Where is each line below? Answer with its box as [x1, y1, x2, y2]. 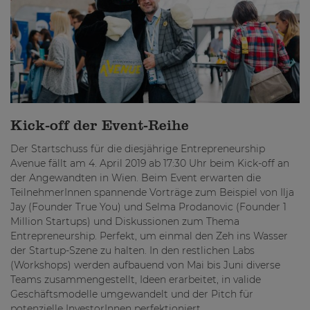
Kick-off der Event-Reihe [10, 119, 189, 134]
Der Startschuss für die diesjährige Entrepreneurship [10, 143, 265, 156]
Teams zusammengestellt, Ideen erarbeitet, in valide [10, 273, 261, 286]
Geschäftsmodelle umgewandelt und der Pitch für [10, 288, 253, 301]
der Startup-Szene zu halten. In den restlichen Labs [10, 244, 255, 257]
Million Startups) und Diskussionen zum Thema [10, 215, 239, 228]
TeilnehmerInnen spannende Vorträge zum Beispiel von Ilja [10, 186, 294, 199]
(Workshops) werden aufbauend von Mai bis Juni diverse [10, 259, 280, 272]
